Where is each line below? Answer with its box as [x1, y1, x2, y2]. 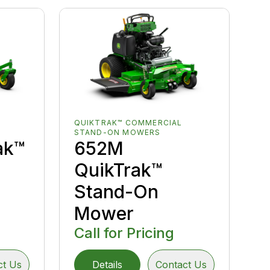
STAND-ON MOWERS [74, 127, 161, 137]
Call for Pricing [74, 224, 174, 242]
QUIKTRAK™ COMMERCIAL [74, 118, 183, 127]
